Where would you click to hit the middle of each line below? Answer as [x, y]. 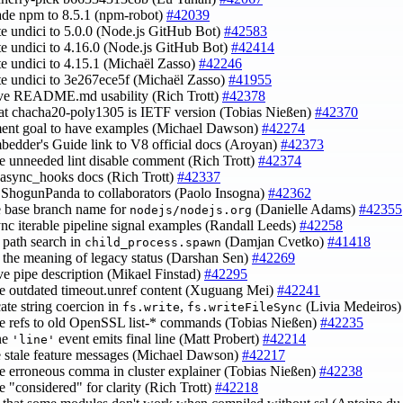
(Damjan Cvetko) [274, 242]
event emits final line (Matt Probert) [159, 339]
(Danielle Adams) [305, 210]
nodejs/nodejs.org [191, 210]
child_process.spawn [153, 243]
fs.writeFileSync [245, 308]
